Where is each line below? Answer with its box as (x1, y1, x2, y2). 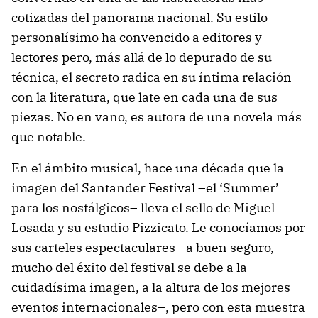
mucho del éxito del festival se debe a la (11, 259, 247, 275)
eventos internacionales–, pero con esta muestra (11, 299, 305, 315)
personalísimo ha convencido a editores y (11, 29, 262, 45)
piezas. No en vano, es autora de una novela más (11, 109, 302, 125)
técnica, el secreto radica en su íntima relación (11, 69, 292, 85)
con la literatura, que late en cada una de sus (11, 89, 278, 105)
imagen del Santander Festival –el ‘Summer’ (11, 180, 279, 196)
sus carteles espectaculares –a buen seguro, (11, 239, 274, 256)
